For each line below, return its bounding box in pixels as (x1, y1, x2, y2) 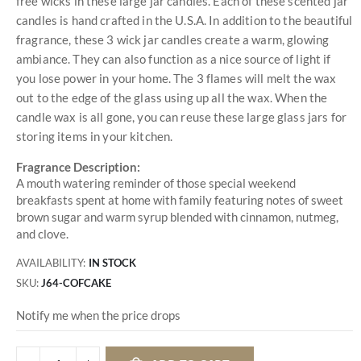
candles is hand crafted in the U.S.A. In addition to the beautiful (16, 12, 353, 27)
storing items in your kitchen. (16, 128, 173, 143)
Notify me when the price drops (16, 308, 180, 323)
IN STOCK (89, 256, 136, 270)
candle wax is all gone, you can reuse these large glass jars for (16, 109, 346, 124)
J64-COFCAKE (41, 276, 111, 290)
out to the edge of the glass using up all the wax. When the (16, 89, 328, 105)
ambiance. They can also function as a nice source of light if (16, 51, 331, 66)
